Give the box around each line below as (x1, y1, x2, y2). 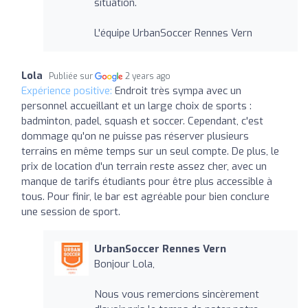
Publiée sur (49, 70, 95, 82)
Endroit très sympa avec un (115, 83, 241, 98)
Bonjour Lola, (93, 256, 155, 271)
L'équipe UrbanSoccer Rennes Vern (93, 25, 252, 40)
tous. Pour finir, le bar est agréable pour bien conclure (21, 189, 269, 203)
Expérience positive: (21, 83, 115, 98)
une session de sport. (21, 204, 120, 219)
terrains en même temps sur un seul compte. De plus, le (21, 144, 279, 158)
